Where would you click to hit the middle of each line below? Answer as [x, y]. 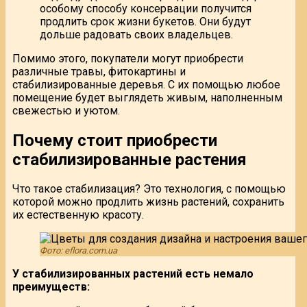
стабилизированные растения [130, 159]
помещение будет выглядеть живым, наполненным [147, 97]
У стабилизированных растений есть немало [133, 274]
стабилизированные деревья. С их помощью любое [146, 84]
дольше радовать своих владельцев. [136, 34]
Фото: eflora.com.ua [78, 251]
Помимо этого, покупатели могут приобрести [128, 58]
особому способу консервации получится [146, 8]
